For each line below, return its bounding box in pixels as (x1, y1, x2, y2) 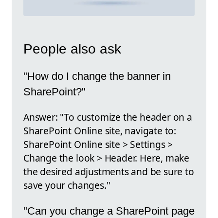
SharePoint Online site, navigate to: (23, 124, 177, 138)
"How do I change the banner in (23, 70, 171, 82)
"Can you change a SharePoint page (23, 204, 195, 217)
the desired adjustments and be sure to (23, 165, 194, 179)
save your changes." (23, 179, 110, 192)
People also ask (23, 41, 121, 57)
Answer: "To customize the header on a (23, 110, 192, 124)
